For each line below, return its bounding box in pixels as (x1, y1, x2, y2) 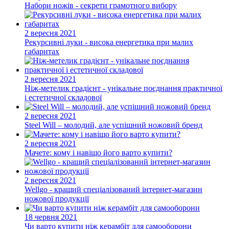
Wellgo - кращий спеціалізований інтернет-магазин (25, 185, 202, 194)
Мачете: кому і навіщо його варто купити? (25, 148, 172, 157)
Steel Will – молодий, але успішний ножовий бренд (25, 120, 202, 129)
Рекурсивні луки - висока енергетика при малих (25, 37, 193, 47)
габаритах (25, 47, 59, 56)
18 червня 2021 (25, 212, 77, 221)
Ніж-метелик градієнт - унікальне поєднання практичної (25, 83, 222, 93)
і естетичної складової (25, 93, 102, 102)
